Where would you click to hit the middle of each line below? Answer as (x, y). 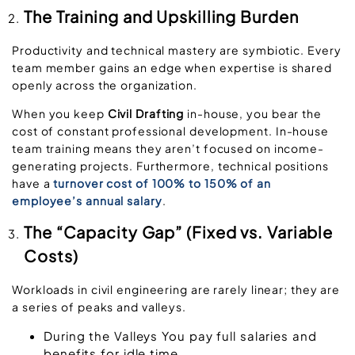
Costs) (51, 256)
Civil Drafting (146, 114)
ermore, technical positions (248, 166)
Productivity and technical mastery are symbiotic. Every (177, 50)
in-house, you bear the (253, 114)
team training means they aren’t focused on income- (168, 149)
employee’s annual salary (87, 201)
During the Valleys (101, 335)
